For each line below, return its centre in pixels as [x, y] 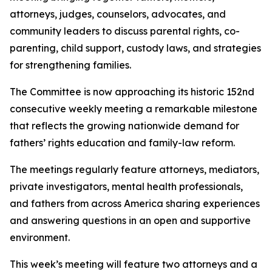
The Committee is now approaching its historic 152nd [132, 92]
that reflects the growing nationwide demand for [124, 126]
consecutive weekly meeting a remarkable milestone [134, 109]
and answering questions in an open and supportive [130, 221]
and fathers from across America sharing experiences [135, 204]
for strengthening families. [70, 65]
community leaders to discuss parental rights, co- [125, 31]
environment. [40, 238]
